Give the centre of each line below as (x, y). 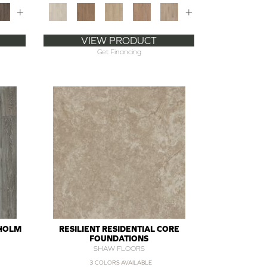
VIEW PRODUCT (119, 40)
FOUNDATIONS (119, 238)
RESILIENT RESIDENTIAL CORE (119, 229)
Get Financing (119, 52)
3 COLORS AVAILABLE (121, 262)
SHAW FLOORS (119, 248)
